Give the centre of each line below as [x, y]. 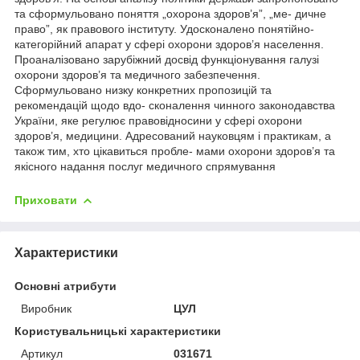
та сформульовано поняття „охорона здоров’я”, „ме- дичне [170, 13]
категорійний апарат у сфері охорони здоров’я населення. [169, 44]
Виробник [46, 308]
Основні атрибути [65, 286]
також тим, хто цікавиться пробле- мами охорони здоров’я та [175, 151]
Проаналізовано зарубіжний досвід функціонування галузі [167, 59]
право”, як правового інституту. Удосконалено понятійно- [164, 29]
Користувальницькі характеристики [118, 331]
